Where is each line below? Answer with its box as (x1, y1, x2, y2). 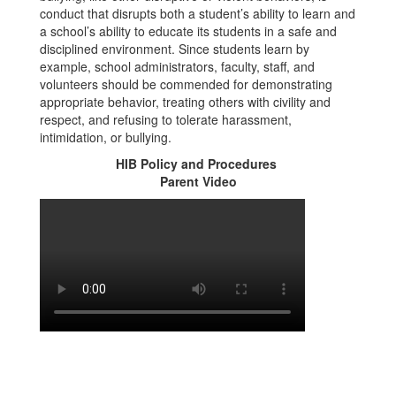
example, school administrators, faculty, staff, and (40, 57, 315, 75)
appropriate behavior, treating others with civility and (40, 93, 331, 110)
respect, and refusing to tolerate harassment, (40, 110, 292, 128)
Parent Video (159, 172, 237, 190)
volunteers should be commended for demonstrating (40, 75, 332, 93)
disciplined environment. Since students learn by (40, 40, 309, 57)
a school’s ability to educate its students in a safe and (40, 22, 337, 40)
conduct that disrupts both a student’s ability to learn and (40, 4, 355, 22)
